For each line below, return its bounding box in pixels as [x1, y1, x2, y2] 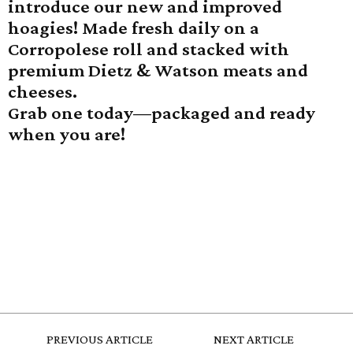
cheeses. [8, 81, 77, 102]
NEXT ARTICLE [214, 332, 294, 347]
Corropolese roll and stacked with [8, 39, 289, 59]
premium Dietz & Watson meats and [8, 60, 308, 80]
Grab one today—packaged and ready [8, 102, 315, 123]
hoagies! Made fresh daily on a [8, 17, 259, 38]
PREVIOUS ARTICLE [46, 332, 153, 347]
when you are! [8, 124, 125, 144]
